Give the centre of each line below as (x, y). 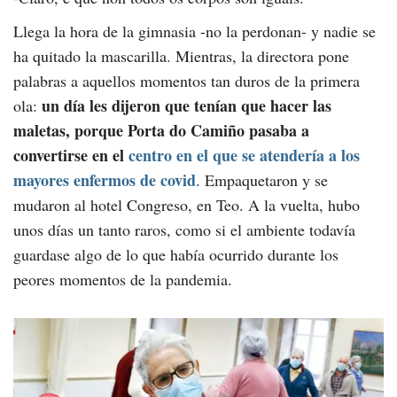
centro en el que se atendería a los (244, 156)
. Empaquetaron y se (262, 180)
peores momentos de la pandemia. (123, 280)
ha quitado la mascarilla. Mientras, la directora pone (181, 56)
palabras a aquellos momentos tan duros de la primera (187, 81)
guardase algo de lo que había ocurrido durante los (176, 255)
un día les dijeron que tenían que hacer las (187, 106)
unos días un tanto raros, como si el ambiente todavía (184, 230)
